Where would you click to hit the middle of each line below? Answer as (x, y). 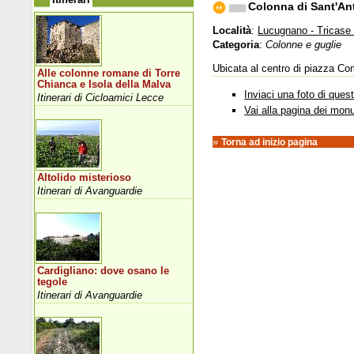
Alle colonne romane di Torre (109, 73)
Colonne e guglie (304, 44)
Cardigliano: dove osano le (104, 271)
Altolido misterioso (85, 177)
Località (232, 30)
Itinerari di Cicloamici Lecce (101, 97)
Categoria (236, 44)
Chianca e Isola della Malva (104, 84)
